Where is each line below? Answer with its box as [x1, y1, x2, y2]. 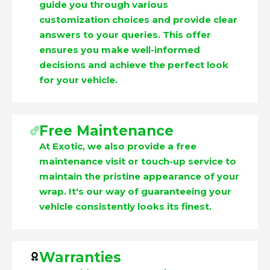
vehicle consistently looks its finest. [39, 201, 212, 213]
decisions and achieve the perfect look [39, 59, 228, 71]
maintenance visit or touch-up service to [39, 155, 236, 168]
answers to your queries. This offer [39, 29, 211, 41]
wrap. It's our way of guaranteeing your [39, 186, 231, 198]
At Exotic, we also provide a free [39, 140, 196, 152]
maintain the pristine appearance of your [39, 171, 239, 183]
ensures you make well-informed [39, 44, 200, 56]
